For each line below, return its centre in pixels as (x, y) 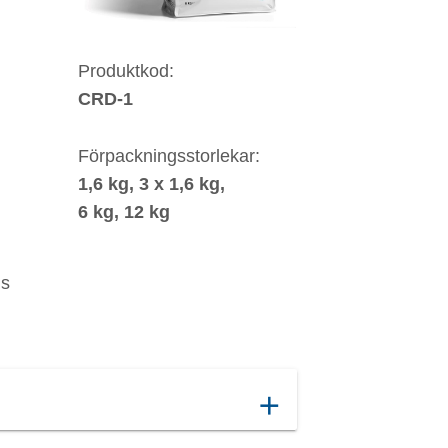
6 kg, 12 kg (123, 211)
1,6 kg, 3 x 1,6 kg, (153, 183)
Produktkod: (125, 70)
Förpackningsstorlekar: (168, 155)
